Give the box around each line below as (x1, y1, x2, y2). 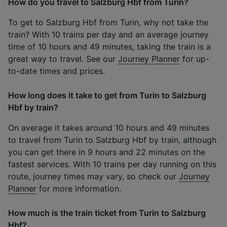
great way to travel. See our (8, 53, 118, 64)
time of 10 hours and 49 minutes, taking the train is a (8, 41, 211, 52)
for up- (180, 53, 209, 64)
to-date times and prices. (8, 65, 105, 76)
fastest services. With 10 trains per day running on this (8, 159, 216, 169)
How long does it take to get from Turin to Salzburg (8, 90, 206, 100)
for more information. (36, 183, 121, 194)
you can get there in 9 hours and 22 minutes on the (8, 146, 205, 157)
